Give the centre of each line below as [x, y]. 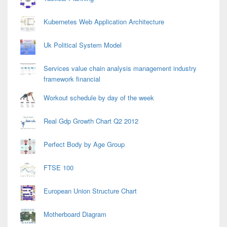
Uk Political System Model [83, 45]
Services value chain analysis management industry [120, 68]
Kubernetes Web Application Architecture [104, 21]
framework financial [72, 79]
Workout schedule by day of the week [99, 97]
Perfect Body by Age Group [84, 144]
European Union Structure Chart [90, 191]
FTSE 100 [59, 167]
